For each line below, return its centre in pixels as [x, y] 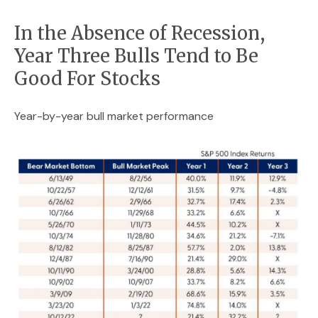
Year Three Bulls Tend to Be [136, 56]
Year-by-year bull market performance [114, 116]
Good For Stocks [87, 79]
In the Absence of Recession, [139, 33]
